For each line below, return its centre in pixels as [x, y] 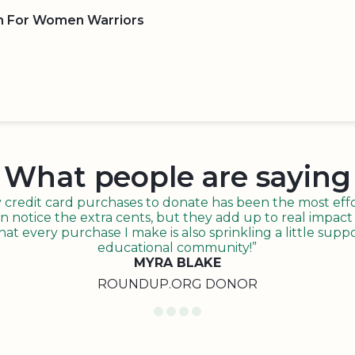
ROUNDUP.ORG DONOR [177, 284]
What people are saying [177, 177]
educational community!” [177, 248]
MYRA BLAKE [177, 263]
